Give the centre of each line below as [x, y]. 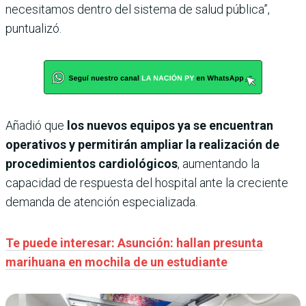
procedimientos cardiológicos [92, 163]
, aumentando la [219, 163]
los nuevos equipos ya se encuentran [170, 125]
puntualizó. [33, 28]
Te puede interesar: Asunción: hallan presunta [134, 242]
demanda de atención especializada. [101, 201]
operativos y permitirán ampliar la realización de [142, 144]
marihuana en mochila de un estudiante [116, 262]
